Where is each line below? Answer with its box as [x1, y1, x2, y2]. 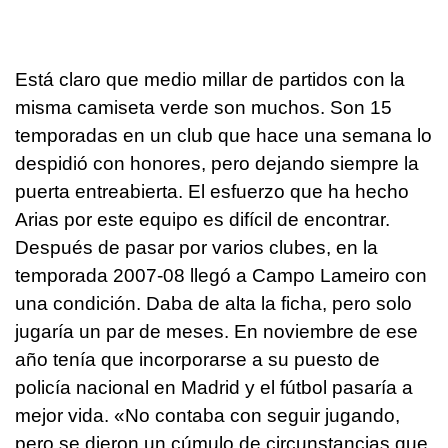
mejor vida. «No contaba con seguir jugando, [15, 404, 400, 426]
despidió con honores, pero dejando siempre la [15, 152, 419, 174]
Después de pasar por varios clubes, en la [15, 236, 378, 258]
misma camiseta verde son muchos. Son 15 [15, 96, 392, 118]
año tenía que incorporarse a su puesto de [15, 348, 380, 370]
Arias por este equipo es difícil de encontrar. [15, 208, 390, 230]
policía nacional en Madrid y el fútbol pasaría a [15, 376, 413, 398]
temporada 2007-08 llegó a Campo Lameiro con [15, 264, 427, 286]
